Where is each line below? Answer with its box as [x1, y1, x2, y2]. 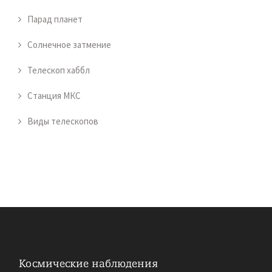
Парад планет [27, 13, 83, 25]
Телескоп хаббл [27, 64, 90, 76]
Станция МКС [27, 90, 81, 102]
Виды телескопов [27, 115, 98, 127]
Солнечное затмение [27, 39, 111, 51]
